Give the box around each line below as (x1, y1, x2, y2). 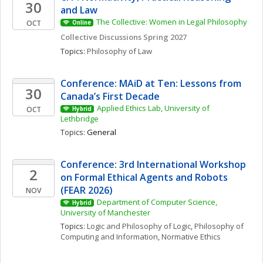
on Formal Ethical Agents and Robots (60, 171, 228, 184)
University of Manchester (60, 207, 150, 218)
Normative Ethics (161, 231, 221, 242)
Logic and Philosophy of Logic (87, 221, 191, 231)
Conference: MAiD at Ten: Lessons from (60, 77, 241, 90)
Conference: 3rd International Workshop (60, 158, 246, 171)
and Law (60, 4, 97, 16)
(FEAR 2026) (60, 184, 113, 197)
